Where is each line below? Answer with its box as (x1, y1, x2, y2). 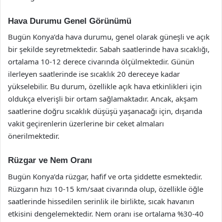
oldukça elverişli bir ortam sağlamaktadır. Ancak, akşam (8, 94, 198, 104)
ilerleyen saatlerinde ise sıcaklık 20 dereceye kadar (8, 69, 180, 79)
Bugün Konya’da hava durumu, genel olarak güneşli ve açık (8, 32, 210, 42)
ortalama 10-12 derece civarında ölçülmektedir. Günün (8, 56, 194, 66)
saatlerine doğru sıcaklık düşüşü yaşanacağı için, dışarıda (8, 106, 202, 116)
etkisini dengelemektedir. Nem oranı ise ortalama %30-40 (8, 208, 204, 219)
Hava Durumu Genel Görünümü (8, 16, 131, 26)
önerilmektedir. (8, 131, 59, 141)
